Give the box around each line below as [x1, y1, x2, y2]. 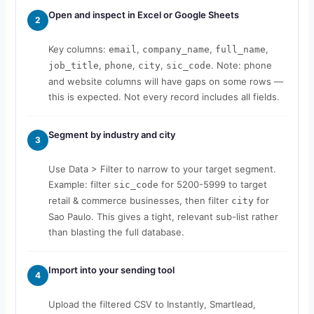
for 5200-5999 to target [158, 178, 267, 190]
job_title [48, 60, 99, 71]
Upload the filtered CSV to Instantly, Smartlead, [48, 298, 256, 310]
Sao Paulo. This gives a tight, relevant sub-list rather [48, 210, 278, 222]
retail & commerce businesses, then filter [48, 194, 231, 206]
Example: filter [48, 178, 114, 190]
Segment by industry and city [48, 128, 175, 140]
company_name [142, 43, 210, 55]
